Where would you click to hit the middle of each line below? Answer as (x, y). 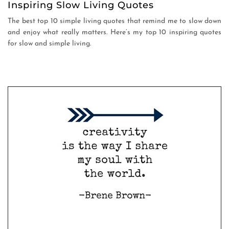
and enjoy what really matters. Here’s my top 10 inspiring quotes (114, 32)
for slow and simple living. (49, 44)
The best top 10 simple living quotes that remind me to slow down (114, 21)
